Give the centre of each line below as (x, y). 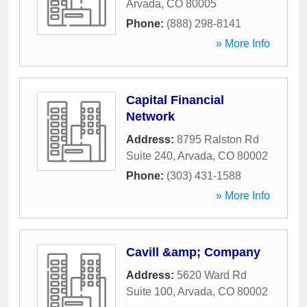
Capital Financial (175, 100)
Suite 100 (149, 292)
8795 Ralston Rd (218, 139)
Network (150, 116)
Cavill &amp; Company (193, 252)
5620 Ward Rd (212, 275)
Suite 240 (149, 156)
